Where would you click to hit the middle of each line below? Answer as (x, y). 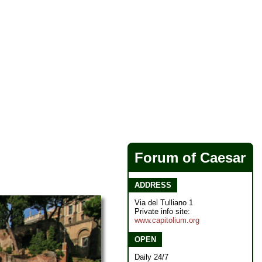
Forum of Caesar (190, 158)
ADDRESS (153, 185)
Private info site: (162, 211)
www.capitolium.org (167, 220)
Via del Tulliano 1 (164, 203)
